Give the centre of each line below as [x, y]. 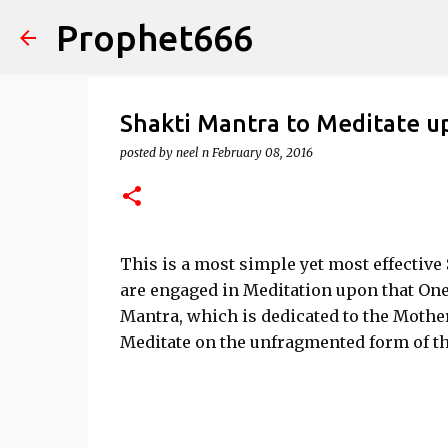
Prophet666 [154, 37]
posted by [147, 152]
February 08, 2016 [262, 152]
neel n [192, 152]
